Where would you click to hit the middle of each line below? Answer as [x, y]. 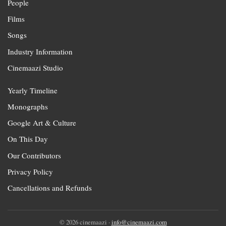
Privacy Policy [30, 171]
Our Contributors [34, 155]
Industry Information [40, 51]
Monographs [28, 106]
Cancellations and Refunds [50, 187]
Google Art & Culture [42, 123]
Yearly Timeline [33, 90]
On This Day [28, 139]
